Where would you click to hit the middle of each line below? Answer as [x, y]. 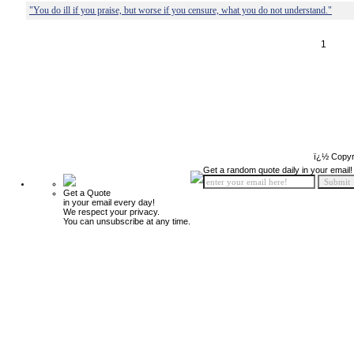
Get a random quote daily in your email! [278, 170]
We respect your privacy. [111, 212]
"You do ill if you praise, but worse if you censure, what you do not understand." [181, 10]
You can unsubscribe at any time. [127, 221]
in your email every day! [109, 202]
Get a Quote [87, 193]
